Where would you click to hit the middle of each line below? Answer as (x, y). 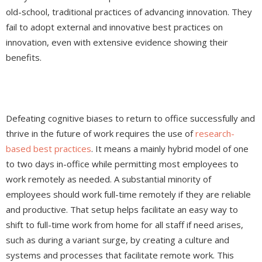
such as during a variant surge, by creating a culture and (118, 240)
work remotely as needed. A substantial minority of (108, 179)
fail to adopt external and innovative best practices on (114, 27)
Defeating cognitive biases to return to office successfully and (130, 118)
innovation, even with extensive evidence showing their (117, 42)
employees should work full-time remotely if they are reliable (128, 194)
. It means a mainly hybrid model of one (170, 149)
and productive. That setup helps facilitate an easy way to (122, 210)
